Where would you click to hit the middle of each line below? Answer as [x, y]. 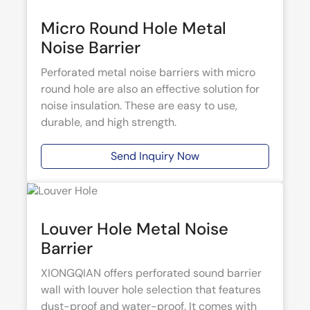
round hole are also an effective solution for [150, 89]
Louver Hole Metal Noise [135, 228]
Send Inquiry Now [155, 156]
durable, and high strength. [109, 122]
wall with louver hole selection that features [151, 289]
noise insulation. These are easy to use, [139, 105]
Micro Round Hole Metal [134, 28]
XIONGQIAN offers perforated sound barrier [151, 273]
